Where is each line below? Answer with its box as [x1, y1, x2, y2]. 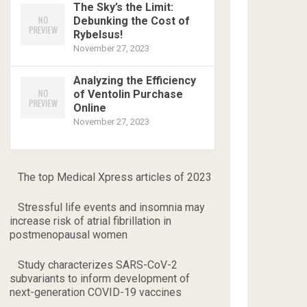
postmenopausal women [10, 228, 128, 241]
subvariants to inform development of [10, 272, 191, 285]
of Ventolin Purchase [73, 88, 184, 101]
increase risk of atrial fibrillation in [10, 214, 172, 228]
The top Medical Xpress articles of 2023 [18, 171, 212, 184]
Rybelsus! [73, 28, 123, 41]
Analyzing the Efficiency [73, 74, 197, 87]
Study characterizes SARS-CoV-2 [18, 258, 178, 271]
